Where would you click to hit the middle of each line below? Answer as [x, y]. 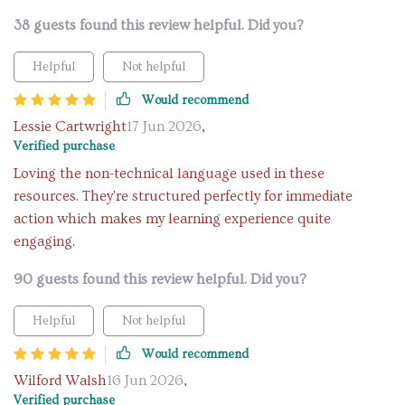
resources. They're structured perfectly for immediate [183, 196]
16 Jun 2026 [145, 381]
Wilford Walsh [60, 381]
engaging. [44, 241]
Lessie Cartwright [70, 127]
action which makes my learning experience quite [172, 219]
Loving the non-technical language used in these [169, 174]
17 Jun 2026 [164, 127]
